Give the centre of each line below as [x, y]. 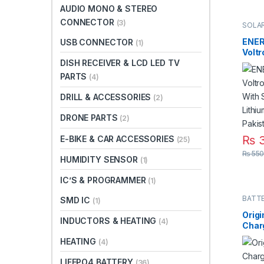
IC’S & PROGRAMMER [104, 180]
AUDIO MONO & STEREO [109, 8]
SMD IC [77, 200]
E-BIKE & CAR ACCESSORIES [118, 138]
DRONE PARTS [90, 118]
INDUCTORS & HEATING [110, 221]
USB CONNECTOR [98, 42]
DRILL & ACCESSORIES [107, 97]
